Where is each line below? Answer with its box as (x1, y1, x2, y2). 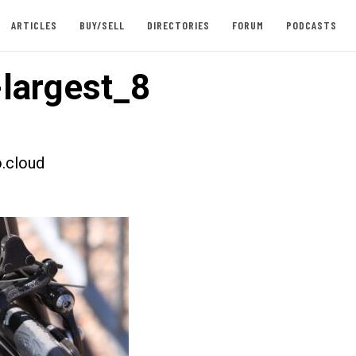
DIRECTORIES (146, 18, 210, 32)
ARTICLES (10, 18, 57, 32)
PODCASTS (285, 18, 337, 32)
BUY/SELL (79, 18, 125, 32)
